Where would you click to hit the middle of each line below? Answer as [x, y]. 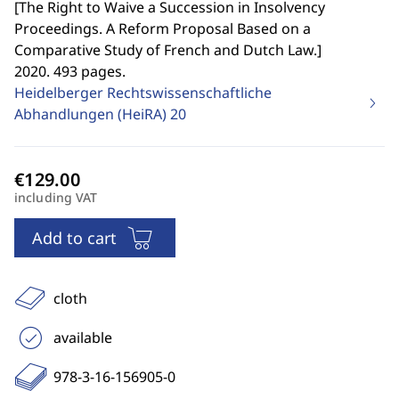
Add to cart [74, 238]
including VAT [56, 197]
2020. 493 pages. [70, 71]
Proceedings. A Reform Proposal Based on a [163, 28]
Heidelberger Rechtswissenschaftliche [143, 93]
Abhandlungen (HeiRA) [92, 114]
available [83, 338]
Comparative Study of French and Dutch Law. [166, 50]
